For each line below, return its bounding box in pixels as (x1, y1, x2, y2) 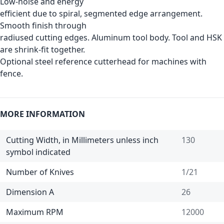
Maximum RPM (6, 206, 63, 217)
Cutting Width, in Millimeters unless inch (6, 134, 158, 145)
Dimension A (6, 186, 54, 197)
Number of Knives (6, 166, 74, 177)
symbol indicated (6, 146, 70, 157)
